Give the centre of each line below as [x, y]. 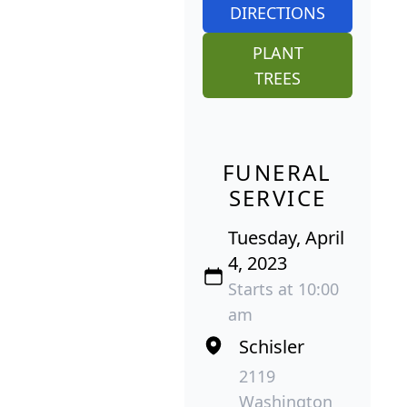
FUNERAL [278, 172]
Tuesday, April [286, 237]
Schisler [272, 346]
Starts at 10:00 [283, 288]
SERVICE [278, 197]
